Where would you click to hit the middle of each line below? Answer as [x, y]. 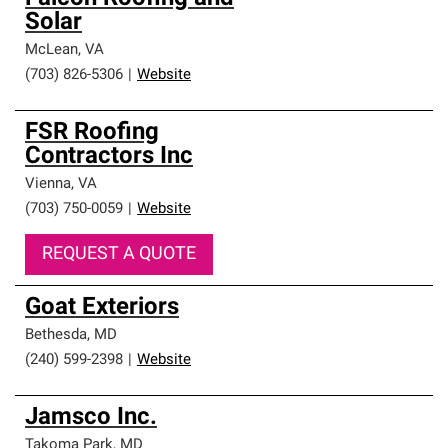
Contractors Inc [109, 157]
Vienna [48, 184]
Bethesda [56, 335]
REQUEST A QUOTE [119, 254]
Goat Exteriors [102, 308]
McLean [51, 50]
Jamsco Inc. [91, 418]
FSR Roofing [92, 133]
